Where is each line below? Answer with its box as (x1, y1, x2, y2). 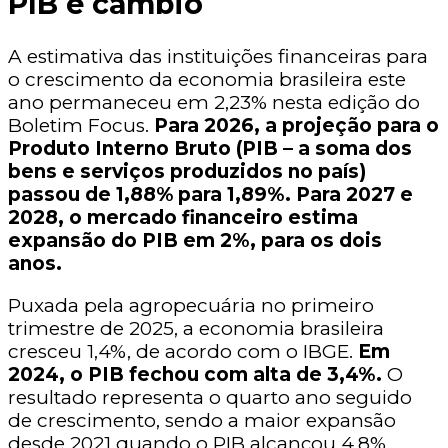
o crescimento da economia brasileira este (8, 68, 406, 91)
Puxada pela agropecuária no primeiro (8, 294, 374, 317)
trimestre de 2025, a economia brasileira (8, 317, 384, 340)
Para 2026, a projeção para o (154, 114, 439, 137)
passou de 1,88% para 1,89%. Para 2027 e (8, 183, 413, 206)
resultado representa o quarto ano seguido (8, 386, 412, 409)
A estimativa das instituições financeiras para (8, 45, 428, 68)
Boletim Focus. (8, 114, 154, 137)
